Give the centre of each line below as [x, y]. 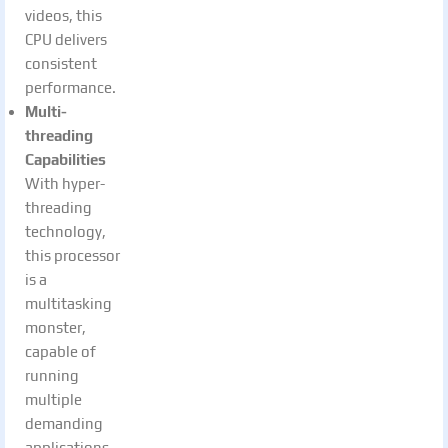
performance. [70, 87]
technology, [65, 231]
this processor [72, 255]
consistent [61, 63]
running [52, 375]
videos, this [63, 15]
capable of [60, 351]
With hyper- [65, 183]
